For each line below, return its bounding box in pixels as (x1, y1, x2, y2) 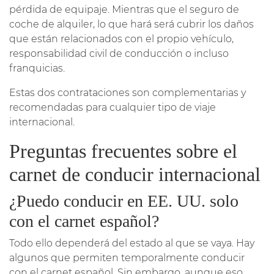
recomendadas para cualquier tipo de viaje (9, 101, 216, 113)
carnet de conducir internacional (9, 163, 261, 185)
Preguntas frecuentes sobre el (9, 139, 237, 162)
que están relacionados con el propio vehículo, (9, 32, 234, 45)
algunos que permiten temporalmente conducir (9, 251, 245, 264)
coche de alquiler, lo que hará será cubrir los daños (9, 18, 254, 30)
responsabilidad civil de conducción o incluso (9, 47, 229, 59)
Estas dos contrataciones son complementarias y (9, 86, 246, 98)
